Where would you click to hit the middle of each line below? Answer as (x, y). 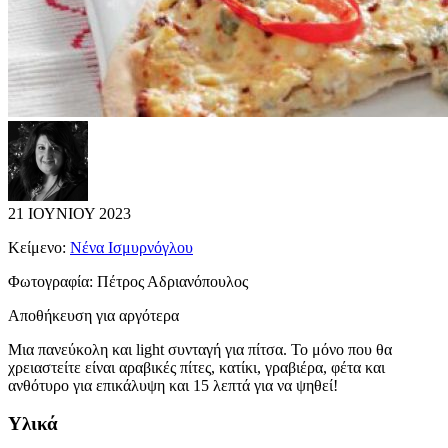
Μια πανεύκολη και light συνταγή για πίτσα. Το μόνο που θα (200, 349)
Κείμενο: (39, 247)
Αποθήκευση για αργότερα (93, 315)
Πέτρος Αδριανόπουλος (172, 281)
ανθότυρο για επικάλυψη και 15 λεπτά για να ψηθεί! (173, 385)
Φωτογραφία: (52, 281)
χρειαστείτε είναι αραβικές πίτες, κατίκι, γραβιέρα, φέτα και (196, 367)
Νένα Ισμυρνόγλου (131, 247)
